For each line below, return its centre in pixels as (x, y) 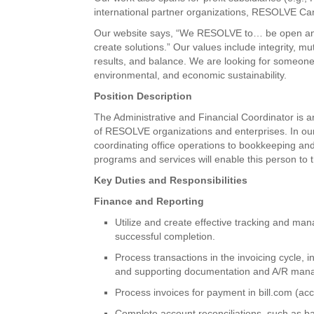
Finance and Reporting (149, 201)
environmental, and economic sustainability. (191, 75)
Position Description (143, 96)
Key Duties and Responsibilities (171, 180)
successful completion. (165, 236)
